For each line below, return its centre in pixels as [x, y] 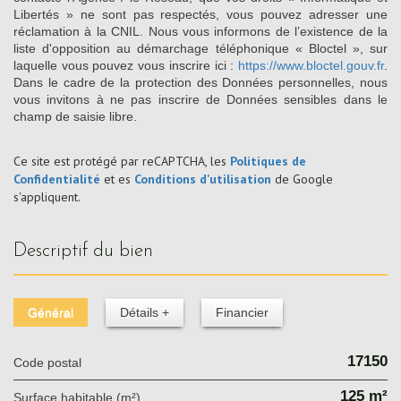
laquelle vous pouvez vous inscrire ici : [126, 65]
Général [51, 312]
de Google [302, 179]
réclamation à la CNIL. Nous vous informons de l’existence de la [200, 31]
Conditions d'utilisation [203, 179]
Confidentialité [57, 179]
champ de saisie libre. [75, 116]
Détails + [145, 312]
